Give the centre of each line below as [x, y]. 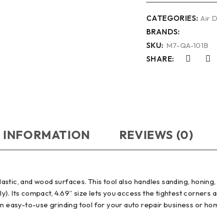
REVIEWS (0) [156, 135]
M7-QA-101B [189, 45]
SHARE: [160, 59]
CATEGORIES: [172, 18]
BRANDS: [163, 32]
